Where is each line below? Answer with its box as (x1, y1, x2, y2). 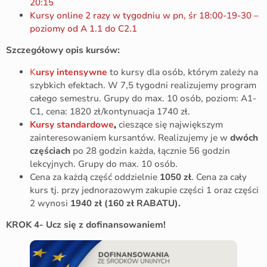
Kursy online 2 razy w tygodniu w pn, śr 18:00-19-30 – (30, 9, 259, 21)
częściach (30, 144, 70, 157)
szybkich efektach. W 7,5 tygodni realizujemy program (30, 79, 256, 91)
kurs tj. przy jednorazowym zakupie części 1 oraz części (30, 184, 259, 196)
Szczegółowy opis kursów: (6, 44, 120, 57)
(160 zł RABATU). (104, 197, 181, 209)
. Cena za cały (191, 170, 247, 183)
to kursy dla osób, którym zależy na (110, 66, 258, 78)
